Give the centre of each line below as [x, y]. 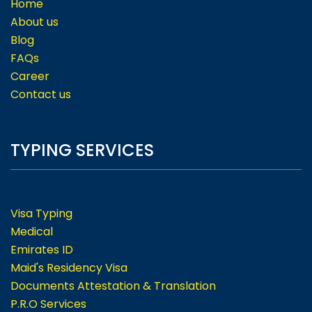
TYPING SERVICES [82, 150]
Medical [32, 232]
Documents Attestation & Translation [113, 286]
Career [30, 77]
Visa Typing [41, 214]
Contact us [41, 95]
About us [34, 22]
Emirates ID [42, 250]
